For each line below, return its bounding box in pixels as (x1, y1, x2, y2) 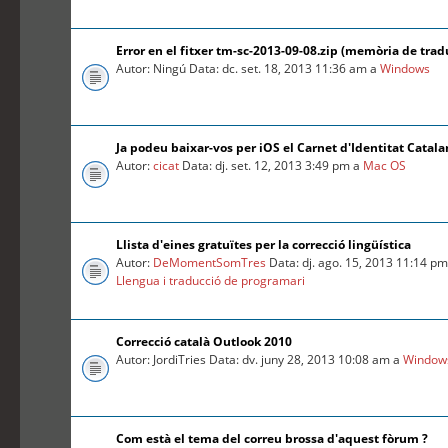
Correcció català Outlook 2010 (116, 333, 293, 351)
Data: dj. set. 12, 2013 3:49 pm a (179, 157, 364, 175)
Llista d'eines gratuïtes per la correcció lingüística (116, 236, 412, 254)
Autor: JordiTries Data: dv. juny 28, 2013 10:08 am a (116, 351, 404, 369)
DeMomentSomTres (153, 254, 267, 272)
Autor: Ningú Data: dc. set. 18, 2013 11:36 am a (116, 60, 381, 78)
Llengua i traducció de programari (116, 272, 306, 290)
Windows (380, 60, 431, 78)
